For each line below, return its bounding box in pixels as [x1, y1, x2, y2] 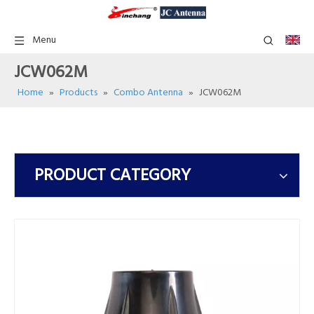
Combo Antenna [114, 85, 183, 101]
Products [60, 85, 97, 101]
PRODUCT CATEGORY [34, 163, 191, 189]
